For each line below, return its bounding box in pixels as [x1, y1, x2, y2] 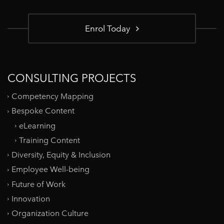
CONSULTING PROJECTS [7, 71, 136, 85]
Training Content [19, 135, 80, 145]
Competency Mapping [11, 91, 93, 101]
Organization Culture [11, 208, 88, 218]
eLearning [19, 120, 55, 130]
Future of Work [11, 179, 65, 189]
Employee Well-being [11, 164, 89, 174]
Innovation [11, 194, 50, 204]
